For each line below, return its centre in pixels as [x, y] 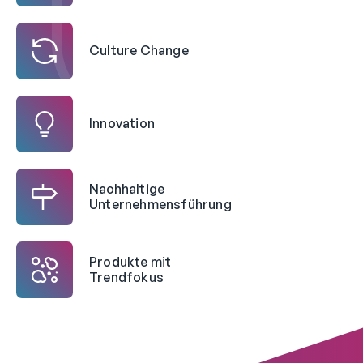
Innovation [122, 124]
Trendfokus [126, 277]
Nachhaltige [127, 188]
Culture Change [139, 51]
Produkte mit [130, 261]
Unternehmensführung [160, 204]
